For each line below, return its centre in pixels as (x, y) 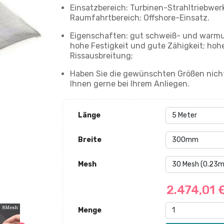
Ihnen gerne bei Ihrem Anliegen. (129, 83)
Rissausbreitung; (101, 55)
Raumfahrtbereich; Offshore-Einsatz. (139, 17)
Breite (89, 139)
